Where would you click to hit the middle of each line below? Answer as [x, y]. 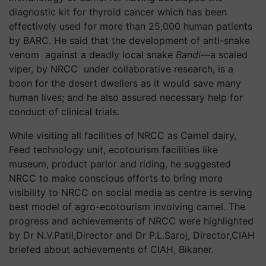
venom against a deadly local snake [92, 55]
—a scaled [224, 55]
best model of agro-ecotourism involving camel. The [127, 207]
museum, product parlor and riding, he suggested [120, 164]
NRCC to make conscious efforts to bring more [116, 178]
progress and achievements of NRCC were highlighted [131, 221]
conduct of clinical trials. [64, 112]
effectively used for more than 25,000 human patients [131, 26]
